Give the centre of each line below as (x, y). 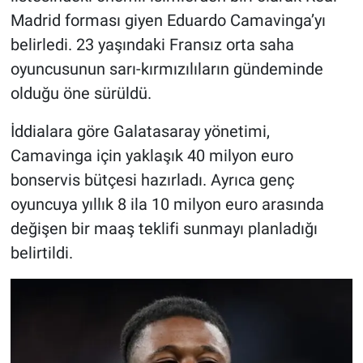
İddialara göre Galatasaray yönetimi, (140, 131)
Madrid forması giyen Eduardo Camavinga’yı (168, 20)
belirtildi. (41, 252)
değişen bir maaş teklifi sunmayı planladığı (164, 228)
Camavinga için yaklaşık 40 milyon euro (152, 155)
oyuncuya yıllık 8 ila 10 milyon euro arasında (167, 204)
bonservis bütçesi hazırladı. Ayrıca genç (152, 179)
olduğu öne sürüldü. (81, 93)
